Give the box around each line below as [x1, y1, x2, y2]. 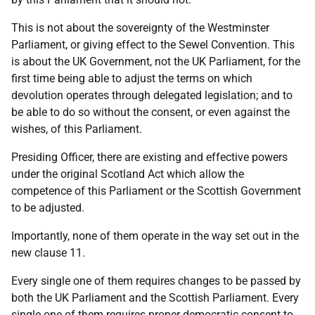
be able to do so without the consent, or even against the [11, 105, 290, 119]
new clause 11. [11, 246, 85, 259]
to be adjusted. [11, 201, 84, 214]
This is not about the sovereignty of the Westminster [11, 21, 269, 34]
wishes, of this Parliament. [11, 122, 142, 136]
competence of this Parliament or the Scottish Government [11, 184, 301, 198]
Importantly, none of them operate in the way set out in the [11, 229, 299, 243]
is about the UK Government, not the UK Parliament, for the [11, 55, 300, 68]
